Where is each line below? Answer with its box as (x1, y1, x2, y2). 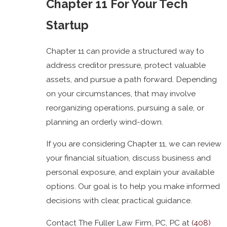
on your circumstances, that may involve (46, 88, 196, 98)
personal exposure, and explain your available (46, 167, 215, 177)
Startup (46, 18, 89, 32)
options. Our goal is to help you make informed (46, 181, 220, 192)
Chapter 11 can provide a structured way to (46, 46, 205, 56)
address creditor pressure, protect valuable (46, 60, 206, 70)
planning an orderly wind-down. (46, 117, 164, 127)
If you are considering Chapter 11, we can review (46, 139, 222, 149)
